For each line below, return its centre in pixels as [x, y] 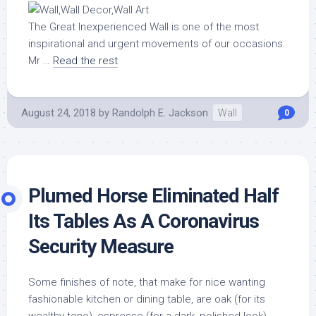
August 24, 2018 [59, 113]
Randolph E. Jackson [160, 113]
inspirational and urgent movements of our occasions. [157, 44]
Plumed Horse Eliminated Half [153, 196]
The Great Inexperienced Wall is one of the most [144, 27]
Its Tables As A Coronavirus [144, 221]
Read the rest [85, 61]
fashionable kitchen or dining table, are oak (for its [147, 299]
